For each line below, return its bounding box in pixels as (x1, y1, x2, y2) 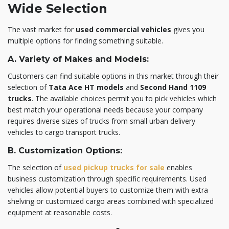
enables (165, 162, 192, 172)
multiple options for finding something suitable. (8, 35, 163, 45)
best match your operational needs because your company (8, 104, 203, 114)
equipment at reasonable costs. (8, 207, 112, 217)
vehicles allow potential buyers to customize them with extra (8, 185, 208, 195)
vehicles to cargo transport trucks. (8, 127, 120, 137)
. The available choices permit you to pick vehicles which (32, 93, 217, 103)
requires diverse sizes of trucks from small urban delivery (8, 116, 195, 126)
